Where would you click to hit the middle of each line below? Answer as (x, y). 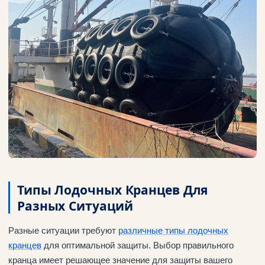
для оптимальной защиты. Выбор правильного (138, 245)
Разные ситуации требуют (63, 231)
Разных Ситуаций (75, 206)
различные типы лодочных (173, 231)
